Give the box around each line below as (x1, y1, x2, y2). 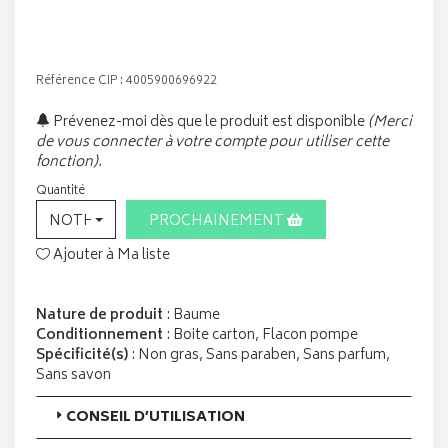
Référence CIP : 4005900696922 (36, 71, 217, 93)
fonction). (36, 150, 102, 176)
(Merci (368, 110, 412, 136)
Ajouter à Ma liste (50, 243, 170, 269)
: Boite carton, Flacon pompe (163, 323, 358, 349)
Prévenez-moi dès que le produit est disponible (50, 110, 365, 136)
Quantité (36, 181, 85, 203)
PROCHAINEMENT (149, 209, 287, 235)
